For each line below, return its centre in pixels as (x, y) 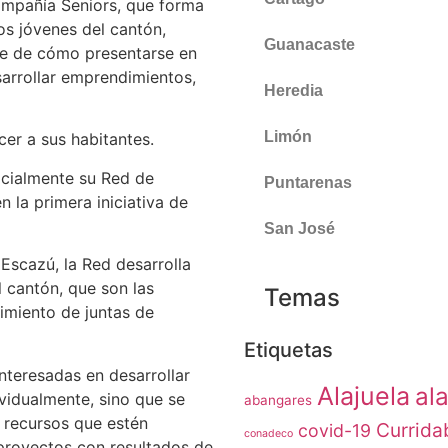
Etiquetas (288, 350)
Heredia (293, 90)
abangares (278, 400)
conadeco (268, 433)
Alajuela (363, 396)
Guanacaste (309, 44)
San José (299, 228)
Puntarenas (308, 182)
